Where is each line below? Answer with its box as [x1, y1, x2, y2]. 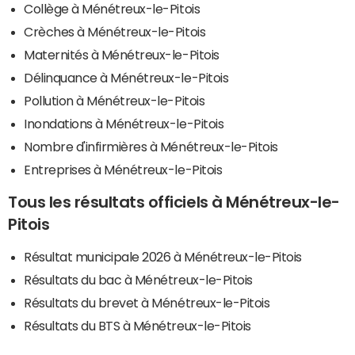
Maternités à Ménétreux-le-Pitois [24, 48, 219, 61]
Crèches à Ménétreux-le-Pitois [24, 25, 206, 38]
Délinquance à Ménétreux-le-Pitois [24, 71, 229, 84]
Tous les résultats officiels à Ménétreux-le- [8, 193, 340, 210]
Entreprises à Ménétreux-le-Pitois [24, 162, 223, 176]
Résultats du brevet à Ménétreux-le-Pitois [24, 296, 270, 309]
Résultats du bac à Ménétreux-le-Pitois [24, 273, 253, 286]
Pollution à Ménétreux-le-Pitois [24, 94, 205, 107]
